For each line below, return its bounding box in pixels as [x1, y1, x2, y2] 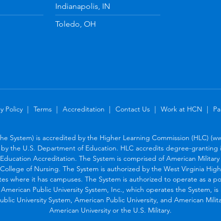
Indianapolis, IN [55, 1, 110, 11]
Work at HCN [160, 104, 202, 113]
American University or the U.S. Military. [49, 205, 172, 215]
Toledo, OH [55, 19, 96, 29]
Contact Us [115, 104, 150, 113]
